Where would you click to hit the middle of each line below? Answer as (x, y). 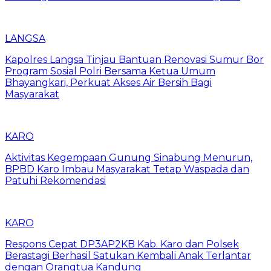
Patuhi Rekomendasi (55, 180)
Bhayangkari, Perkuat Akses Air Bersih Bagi (108, 82)
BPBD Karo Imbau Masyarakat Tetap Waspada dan (127, 169)
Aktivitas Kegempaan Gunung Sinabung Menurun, (129, 157)
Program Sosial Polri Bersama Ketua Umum (110, 71)
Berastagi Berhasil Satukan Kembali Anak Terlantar (128, 255)
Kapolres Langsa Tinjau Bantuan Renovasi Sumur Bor (134, 59)
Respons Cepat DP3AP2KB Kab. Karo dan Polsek (122, 244)
